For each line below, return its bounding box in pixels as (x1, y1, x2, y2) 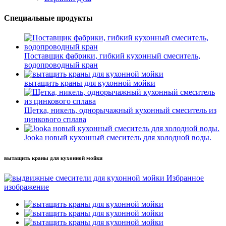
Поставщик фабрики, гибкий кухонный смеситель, (24, 51, 200, 61)
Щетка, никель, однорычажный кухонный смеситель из (24, 106, 216, 115)
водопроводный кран (24, 61, 98, 70)
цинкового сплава (24, 115, 86, 124)
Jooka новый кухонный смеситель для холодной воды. (24, 133, 211, 142)
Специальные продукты (4, 13, 93, 22)
